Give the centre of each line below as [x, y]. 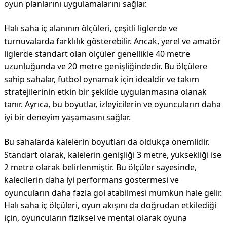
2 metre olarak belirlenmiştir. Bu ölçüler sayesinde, [100, 167]
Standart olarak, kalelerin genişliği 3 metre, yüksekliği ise [113, 155]
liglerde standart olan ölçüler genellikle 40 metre [97, 54]
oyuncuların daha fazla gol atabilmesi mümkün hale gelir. [113, 193]
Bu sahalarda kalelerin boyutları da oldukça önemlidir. [107, 142]
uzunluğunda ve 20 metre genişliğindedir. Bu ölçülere [106, 66]
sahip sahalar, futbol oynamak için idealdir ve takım [102, 79]
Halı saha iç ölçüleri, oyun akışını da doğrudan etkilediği [110, 205]
